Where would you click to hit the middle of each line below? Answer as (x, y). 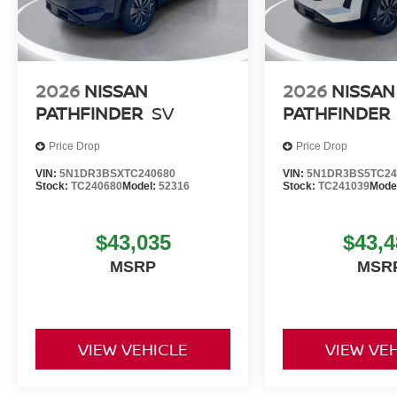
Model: (140, 186)
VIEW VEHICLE (133, 350)
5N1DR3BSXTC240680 (117, 173)
